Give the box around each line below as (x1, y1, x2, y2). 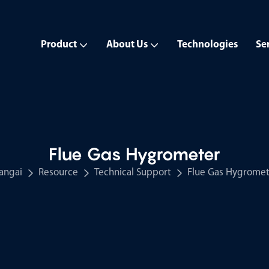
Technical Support (94, 168, 171, 178)
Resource (38, 168, 78, 178)
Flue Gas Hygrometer (49, 144, 220, 165)
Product (41, 40, 77, 50)
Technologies (177, 40, 238, 50)
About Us (106, 40, 148, 50)
